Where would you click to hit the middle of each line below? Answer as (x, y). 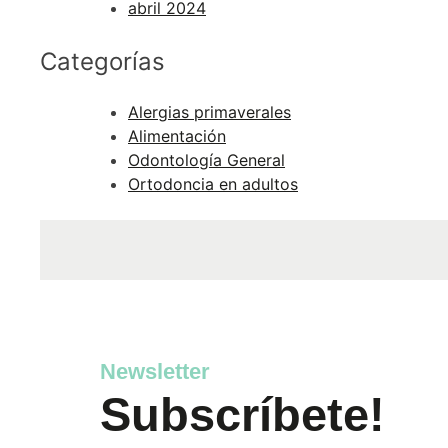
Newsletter (155, 372)
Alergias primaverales (209, 112)
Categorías (102, 62)
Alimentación (177, 136)
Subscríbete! (242, 415)
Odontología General (206, 160)
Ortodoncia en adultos (213, 184)
